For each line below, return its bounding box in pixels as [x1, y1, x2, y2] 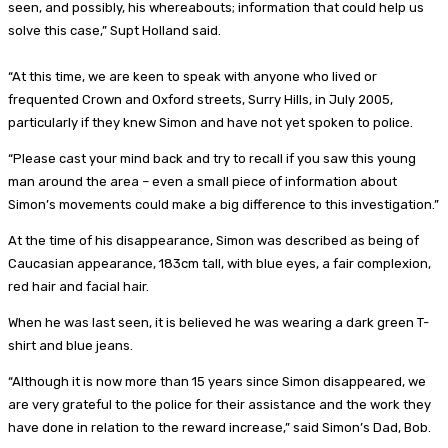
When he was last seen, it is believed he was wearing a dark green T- [8, 314, 429, 330]
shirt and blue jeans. [8, 337, 133, 353]
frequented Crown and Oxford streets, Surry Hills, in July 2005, [8, 91, 393, 107]
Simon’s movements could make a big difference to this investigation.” [8, 196, 439, 212]
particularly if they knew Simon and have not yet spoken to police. [8, 114, 413, 130]
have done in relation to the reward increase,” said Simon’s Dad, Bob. [8, 419, 431, 435]
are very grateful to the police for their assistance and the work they [8, 396, 431, 412]
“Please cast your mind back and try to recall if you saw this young [8, 150, 416, 166]
